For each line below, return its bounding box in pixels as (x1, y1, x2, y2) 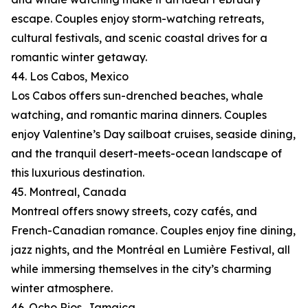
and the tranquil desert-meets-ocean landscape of (11, 146, 282, 161)
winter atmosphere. (11, 281, 113, 296)
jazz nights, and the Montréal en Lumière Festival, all (11, 243, 290, 257)
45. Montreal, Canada (11, 185, 126, 199)
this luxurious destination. (11, 166, 144, 180)
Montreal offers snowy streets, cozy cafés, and (11, 204, 257, 219)
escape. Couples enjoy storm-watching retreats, (11, 12, 264, 26)
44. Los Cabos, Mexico (11, 69, 129, 84)
